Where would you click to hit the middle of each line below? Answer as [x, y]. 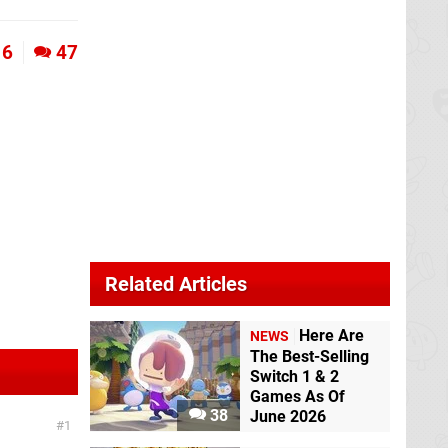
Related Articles [176, 284]
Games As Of [297, 397]
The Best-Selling [309, 357]
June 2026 [288, 417]
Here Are [331, 336]
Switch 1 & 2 [294, 377]
